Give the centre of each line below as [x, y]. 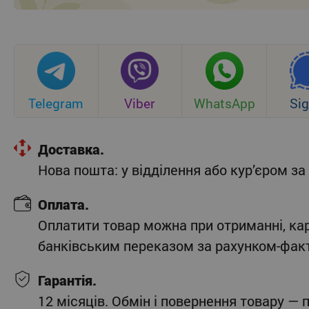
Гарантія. [67, 280]
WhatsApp [224, 103]
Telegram [56, 103]
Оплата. [63, 205]
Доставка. [71, 149]
